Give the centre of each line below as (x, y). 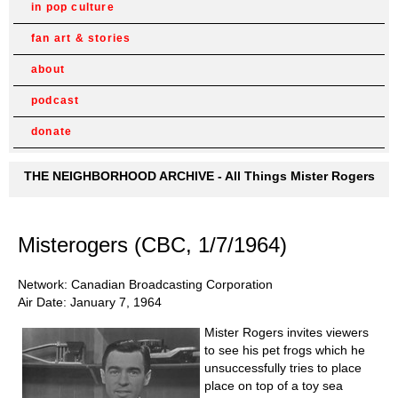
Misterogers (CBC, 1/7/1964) (152, 244)
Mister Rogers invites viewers (287, 332)
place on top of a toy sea (274, 385)
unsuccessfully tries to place (283, 367)
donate (52, 131)
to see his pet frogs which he (285, 350)
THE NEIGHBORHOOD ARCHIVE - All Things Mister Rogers (199, 176)
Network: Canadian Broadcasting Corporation (145, 284)
